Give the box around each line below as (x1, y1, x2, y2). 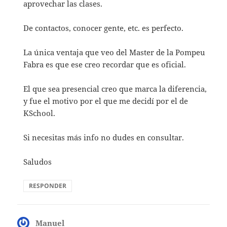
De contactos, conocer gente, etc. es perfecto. (23, 23, 184, 33)
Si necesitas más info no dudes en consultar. (23, 132, 184, 143)
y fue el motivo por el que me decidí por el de (23, 96, 188, 106)
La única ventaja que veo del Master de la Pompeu (23, 47, 206, 58)
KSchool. (23, 108, 56, 119)
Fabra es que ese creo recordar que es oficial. (23, 59, 186, 70)
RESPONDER (29, 181, 67, 191)
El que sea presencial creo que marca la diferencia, (23, 84, 207, 94)
